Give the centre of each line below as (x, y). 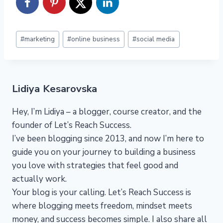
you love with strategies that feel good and (95, 166)
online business (96, 39)
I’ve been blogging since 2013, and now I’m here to (108, 139)
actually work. (39, 179)
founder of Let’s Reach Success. (72, 125)
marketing (40, 39)
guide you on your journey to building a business (104, 152)
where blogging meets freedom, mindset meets (102, 206)
